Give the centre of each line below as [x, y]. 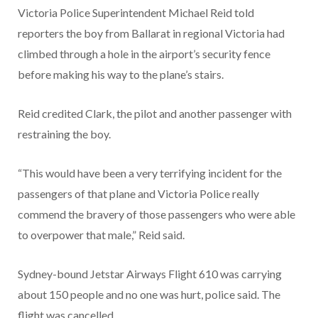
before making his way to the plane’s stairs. [121, 75]
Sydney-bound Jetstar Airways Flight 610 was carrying [150, 274]
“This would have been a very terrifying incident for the [150, 173]
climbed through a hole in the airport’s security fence [144, 54]
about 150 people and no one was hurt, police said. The [149, 295]
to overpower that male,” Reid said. [101, 235]
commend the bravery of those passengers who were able [157, 214]
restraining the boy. [64, 134]
